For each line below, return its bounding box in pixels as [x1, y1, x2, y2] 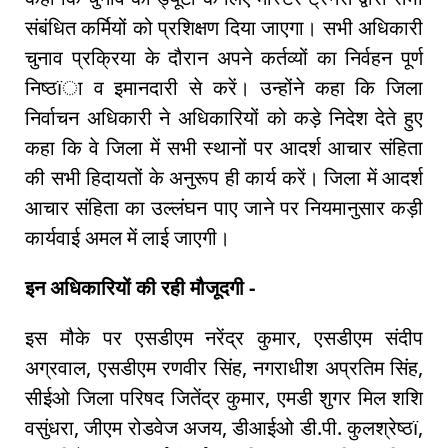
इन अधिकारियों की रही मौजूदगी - [25, 274, 255, 302]
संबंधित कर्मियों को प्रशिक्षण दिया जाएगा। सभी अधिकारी [25, 14, 423, 42]
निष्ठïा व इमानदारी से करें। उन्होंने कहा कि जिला [25, 74, 423, 102]
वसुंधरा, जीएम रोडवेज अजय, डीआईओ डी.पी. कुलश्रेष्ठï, [25, 414, 423, 442]
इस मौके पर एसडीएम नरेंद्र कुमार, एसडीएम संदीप [25, 324, 423, 352]
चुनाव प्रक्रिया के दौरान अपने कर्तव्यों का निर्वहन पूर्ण [25, 44, 423, 72]
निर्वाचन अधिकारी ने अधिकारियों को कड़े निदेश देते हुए [25, 104, 423, 132]
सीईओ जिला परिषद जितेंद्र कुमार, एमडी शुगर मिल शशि [25, 384, 423, 412]
